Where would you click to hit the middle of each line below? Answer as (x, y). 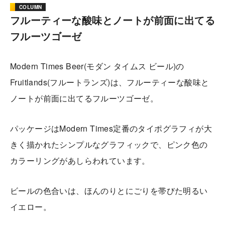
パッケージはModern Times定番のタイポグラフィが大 (111, 128)
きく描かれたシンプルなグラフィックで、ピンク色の (109, 144)
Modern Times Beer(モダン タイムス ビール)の (97, 66)
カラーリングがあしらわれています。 (80, 160)
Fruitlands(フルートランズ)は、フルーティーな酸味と (110, 82)
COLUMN (31, 7)
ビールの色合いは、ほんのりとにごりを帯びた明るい (109, 191)
